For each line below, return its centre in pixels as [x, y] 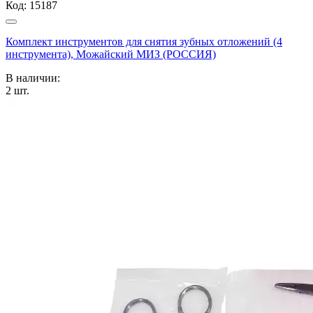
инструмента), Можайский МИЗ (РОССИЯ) [111, 54]
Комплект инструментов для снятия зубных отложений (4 [144, 41]
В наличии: [33, 78]
